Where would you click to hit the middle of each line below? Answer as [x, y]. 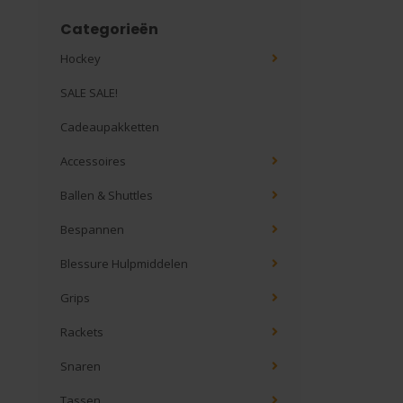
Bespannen [92, 229]
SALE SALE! [89, 93]
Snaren [81, 366]
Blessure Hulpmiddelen [124, 264]
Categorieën [109, 29]
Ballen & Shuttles [107, 195]
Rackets [82, 332]
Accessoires [93, 161]
